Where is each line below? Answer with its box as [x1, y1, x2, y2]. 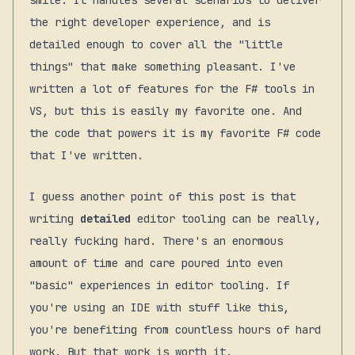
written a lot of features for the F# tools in [29, 82, 315, 97]
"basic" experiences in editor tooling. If [29, 278, 289, 293]
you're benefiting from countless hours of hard [29, 323, 321, 338]
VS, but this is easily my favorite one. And [29, 104, 302, 119]
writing [29, 212, 80, 227]
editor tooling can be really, [131, 212, 321, 227]
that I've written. [29, 148, 143, 163]
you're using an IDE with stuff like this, [29, 300, 289, 315]
